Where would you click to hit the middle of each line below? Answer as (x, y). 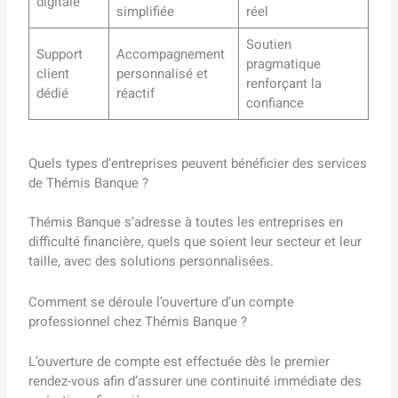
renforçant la (283, 84)
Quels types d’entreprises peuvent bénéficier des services (198, 163)
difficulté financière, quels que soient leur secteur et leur (195, 242)
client (52, 74)
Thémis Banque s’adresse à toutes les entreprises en (186, 223)
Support (59, 55)
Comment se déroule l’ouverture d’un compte (162, 302)
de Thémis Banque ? (89, 183)
